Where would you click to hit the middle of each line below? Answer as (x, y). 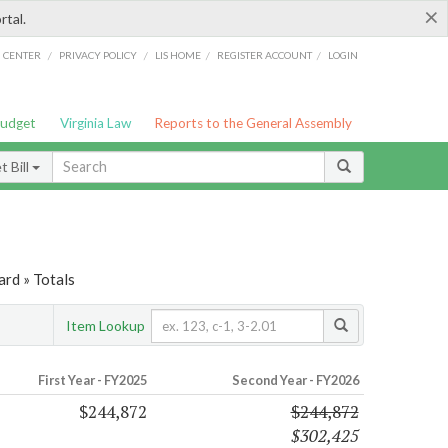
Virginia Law (95, 123)
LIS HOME (178, 54)
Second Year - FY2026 (295, 380)
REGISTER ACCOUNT (265, 54)
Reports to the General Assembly (253, 123)
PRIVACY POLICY (97, 54)
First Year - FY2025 (92, 380)
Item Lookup (105, 325)
